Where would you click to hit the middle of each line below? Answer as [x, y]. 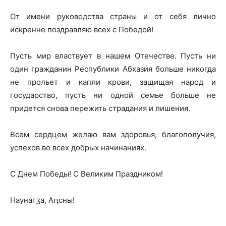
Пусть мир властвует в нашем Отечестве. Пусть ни [113, 56]
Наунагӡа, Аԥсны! [42, 200]
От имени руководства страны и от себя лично [113, 16]
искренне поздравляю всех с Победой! [82, 30]
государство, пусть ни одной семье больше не [113, 95]
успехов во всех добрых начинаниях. [78, 148]
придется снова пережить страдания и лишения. [100, 108]
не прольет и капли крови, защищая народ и [113, 82]
